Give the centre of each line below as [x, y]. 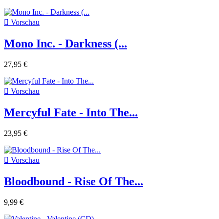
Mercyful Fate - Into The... [71, 112]
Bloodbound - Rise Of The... [74, 181]
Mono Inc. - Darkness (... [66, 43]
